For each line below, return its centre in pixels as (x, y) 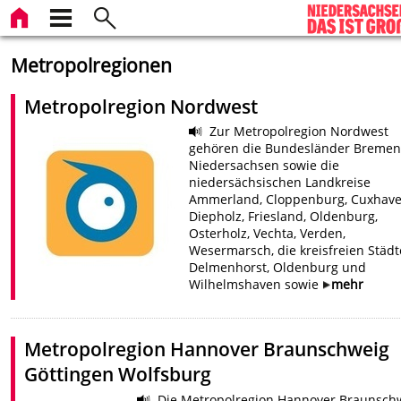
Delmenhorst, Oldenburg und (277, 268)
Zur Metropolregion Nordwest (298, 132)
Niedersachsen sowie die (264, 166)
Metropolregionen (92, 66)
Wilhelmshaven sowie (255, 285)
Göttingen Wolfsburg (118, 375)
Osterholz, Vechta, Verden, (267, 234)
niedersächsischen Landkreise (279, 183)
